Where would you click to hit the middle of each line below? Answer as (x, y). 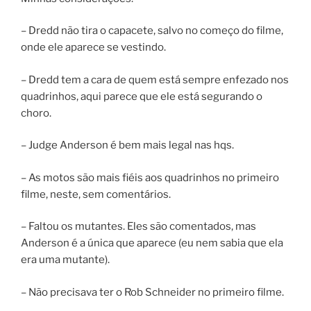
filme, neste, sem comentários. (96, 194)
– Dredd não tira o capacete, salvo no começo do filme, (152, 31)
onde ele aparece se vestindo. (93, 48)
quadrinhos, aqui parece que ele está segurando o (142, 96)
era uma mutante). (65, 260)
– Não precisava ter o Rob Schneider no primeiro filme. (152, 292)
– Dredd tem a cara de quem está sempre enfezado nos (155, 79)
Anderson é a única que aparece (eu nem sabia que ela (152, 243)
